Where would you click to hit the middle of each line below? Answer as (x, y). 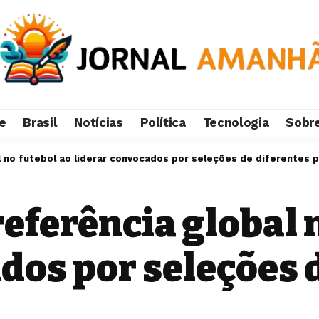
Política (163, 123)
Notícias (99, 123)
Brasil (40, 123)
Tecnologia (236, 123)
